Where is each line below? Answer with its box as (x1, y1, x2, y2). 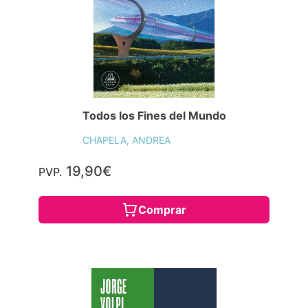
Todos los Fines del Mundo (82, 109, 226, 123)
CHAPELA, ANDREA (82, 134, 170, 146)
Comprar (138, 203, 186, 217)
